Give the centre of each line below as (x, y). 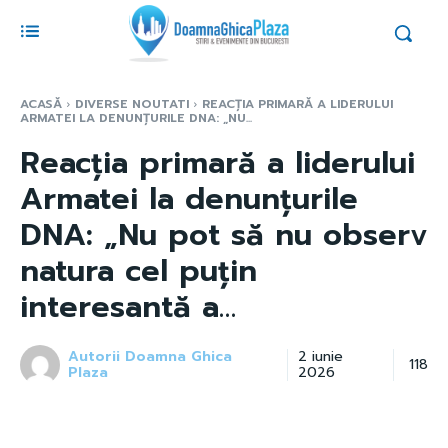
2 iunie (320, 356)
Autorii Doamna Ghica (150, 356)
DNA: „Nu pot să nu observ (224, 234)
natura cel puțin (138, 270)
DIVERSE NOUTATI (132, 103)
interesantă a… (128, 306)
